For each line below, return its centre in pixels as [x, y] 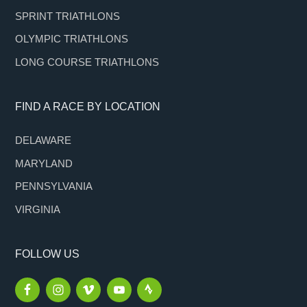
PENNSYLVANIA [54, 186]
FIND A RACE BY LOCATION [88, 106]
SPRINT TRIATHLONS [68, 16]
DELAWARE [44, 140]
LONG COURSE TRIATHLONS [87, 62]
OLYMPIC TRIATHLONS [72, 39]
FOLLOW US [48, 254]
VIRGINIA [38, 209]
